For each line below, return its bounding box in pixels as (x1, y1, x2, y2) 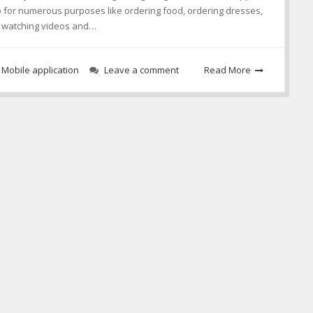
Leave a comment (104, 64, 179, 77)
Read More (204, 64, 251, 77)
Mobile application (1, 64, 79, 77)
